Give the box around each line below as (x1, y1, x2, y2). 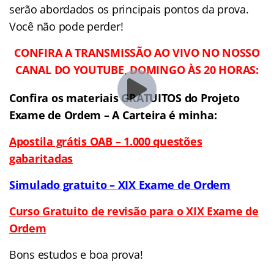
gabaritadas (9, 150, 73, 166)
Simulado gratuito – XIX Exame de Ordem (9, 177, 231, 192)
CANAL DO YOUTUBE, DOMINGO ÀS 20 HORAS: (15, 62, 259, 77)
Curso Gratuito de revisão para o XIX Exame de (9, 203, 259, 218)
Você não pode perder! (9, 18, 124, 34)
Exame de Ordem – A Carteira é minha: (9, 107, 217, 122)
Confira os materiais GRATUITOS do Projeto (9, 90, 240, 105)
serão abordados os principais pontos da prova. (9, 1, 249, 17)
